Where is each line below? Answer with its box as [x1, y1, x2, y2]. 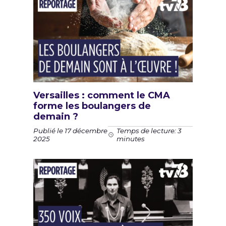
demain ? [33, 111, 78, 122]
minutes [117, 135, 145, 143]
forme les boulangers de [33, 100, 151, 111]
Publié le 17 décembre [33, 126, 107, 135]
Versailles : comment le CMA [33, 90, 170, 101]
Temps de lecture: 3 [117, 127, 182, 135]
